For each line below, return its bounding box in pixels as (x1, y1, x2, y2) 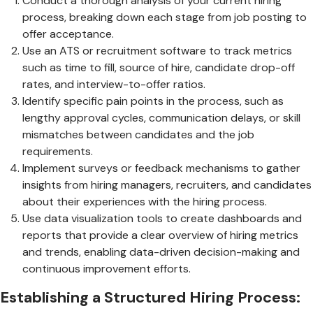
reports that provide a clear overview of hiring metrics (22, 227, 298, 242)
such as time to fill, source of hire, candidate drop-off (22, 59, 295, 75)
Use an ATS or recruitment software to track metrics (22, 43, 292, 58)
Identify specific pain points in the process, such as (22, 93, 284, 108)
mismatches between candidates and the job (22, 126, 254, 142)
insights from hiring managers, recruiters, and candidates (22, 177, 312, 192)
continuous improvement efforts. (22, 261, 191, 276)
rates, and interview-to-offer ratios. (22, 76, 205, 92)
